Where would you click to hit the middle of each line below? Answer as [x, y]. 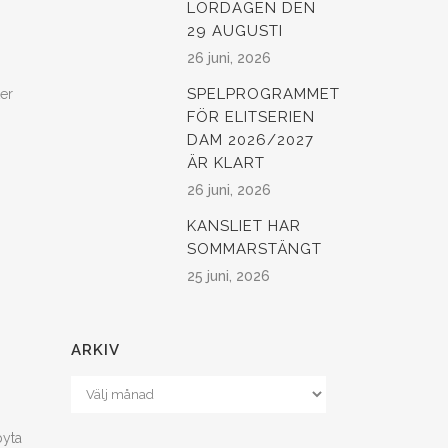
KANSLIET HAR [244, 226]
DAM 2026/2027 [250, 140]
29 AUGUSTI [235, 31]
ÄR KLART [226, 163]
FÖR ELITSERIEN [251, 117]
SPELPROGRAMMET [263, 94]
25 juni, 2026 [228, 276]
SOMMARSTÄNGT [254, 249]
